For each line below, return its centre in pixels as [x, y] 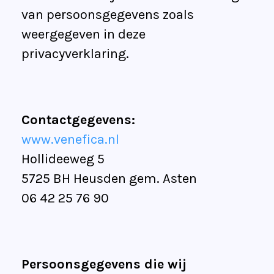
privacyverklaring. [75, 54]
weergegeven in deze [83, 35]
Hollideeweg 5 [63, 159]
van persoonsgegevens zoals [108, 15]
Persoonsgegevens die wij [104, 265]
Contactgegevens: [78, 120]
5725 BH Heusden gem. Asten [109, 179]
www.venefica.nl [70, 140]
